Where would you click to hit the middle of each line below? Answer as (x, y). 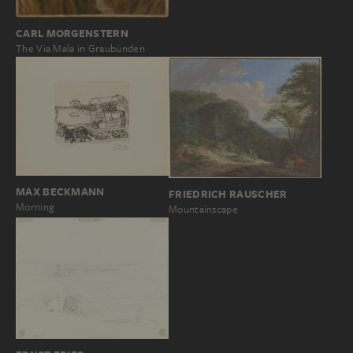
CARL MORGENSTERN (72, 33)
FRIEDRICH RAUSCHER (228, 194)
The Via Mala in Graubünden (80, 48)
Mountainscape (203, 210)
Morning (35, 206)
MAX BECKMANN (60, 191)
